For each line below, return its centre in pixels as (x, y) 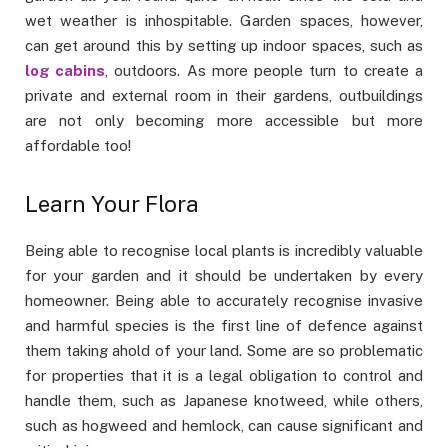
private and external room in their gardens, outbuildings (224, 95)
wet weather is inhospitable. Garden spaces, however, (224, 20)
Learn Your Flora (112, 204)
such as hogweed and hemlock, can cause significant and (224, 426)
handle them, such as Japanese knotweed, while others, (224, 401)
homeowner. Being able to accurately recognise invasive (224, 301)
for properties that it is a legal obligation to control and (224, 376)
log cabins (65, 70)
